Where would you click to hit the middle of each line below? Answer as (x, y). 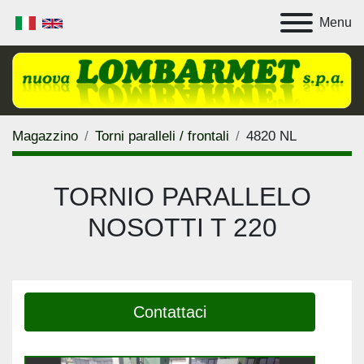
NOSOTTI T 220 (182, 227)
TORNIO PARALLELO (182, 196)
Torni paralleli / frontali (162, 136)
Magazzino (45, 136)
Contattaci (170, 312)
